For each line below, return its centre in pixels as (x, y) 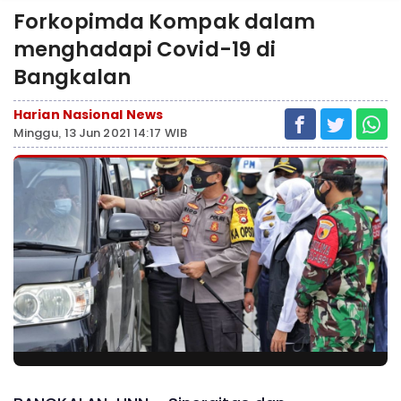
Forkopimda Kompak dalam (165, 21)
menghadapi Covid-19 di (145, 49)
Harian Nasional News (88, 115)
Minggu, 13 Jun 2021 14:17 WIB (100, 133)
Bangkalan (72, 77)
